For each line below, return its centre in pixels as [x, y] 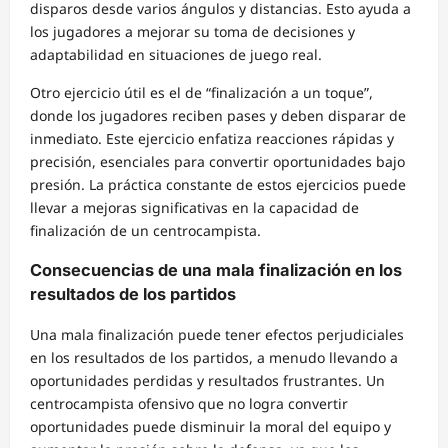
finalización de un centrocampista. [145, 230]
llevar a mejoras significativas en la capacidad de [194, 207]
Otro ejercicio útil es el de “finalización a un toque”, [201, 92]
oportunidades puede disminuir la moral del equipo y [210, 426]
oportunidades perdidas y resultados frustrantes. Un [207, 380]
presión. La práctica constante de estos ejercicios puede [218, 184]
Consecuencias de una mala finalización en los [216, 270]
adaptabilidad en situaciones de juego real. [176, 54]
